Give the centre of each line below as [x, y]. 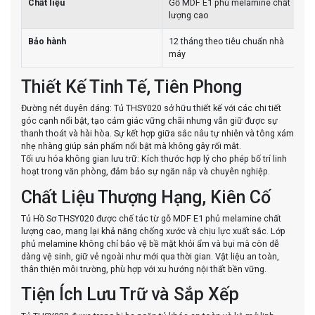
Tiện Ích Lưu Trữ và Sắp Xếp [130, 295]
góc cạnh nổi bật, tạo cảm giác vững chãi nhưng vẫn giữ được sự [149, 121]
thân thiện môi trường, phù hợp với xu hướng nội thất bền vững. [144, 269]
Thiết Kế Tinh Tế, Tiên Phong [131, 86]
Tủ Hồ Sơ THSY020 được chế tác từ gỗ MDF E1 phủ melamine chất [151, 218]
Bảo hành [47, 41]
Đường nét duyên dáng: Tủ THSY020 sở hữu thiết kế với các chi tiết [151, 108]
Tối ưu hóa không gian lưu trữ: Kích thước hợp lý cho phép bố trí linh [154, 159]
